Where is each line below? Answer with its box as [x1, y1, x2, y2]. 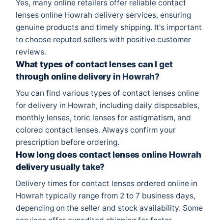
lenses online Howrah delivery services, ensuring [16, 10, 191, 20]
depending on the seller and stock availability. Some [16, 203, 203, 213]
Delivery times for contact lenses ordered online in [16, 178, 197, 188]
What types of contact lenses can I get [16, 59, 173, 70]
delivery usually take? [16, 161, 105, 172]
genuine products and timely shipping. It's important [16, 23, 202, 32]
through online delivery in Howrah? [16, 71, 160, 82]
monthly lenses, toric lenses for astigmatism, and [16, 112, 191, 122]
